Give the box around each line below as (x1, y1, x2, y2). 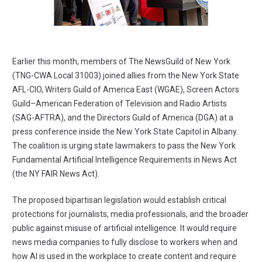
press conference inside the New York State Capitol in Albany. (12, 127, 238, 137)
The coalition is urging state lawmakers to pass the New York (12, 141, 236, 151)
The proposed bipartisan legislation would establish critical (12, 195, 226, 205)
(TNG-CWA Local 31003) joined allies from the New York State (12, 71, 239, 81)
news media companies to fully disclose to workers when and (12, 237, 237, 247)
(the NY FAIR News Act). (12, 169, 99, 179)
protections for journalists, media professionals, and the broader (12, 209, 249, 219)
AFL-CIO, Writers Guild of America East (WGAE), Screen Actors (12, 85, 239, 95)
